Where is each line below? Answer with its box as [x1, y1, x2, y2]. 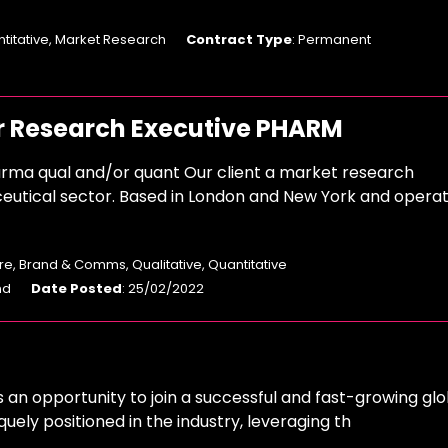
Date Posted [31, 279, 122, 298]
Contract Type [186, 30, 292, 49]
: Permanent [292, 30, 371, 49]
